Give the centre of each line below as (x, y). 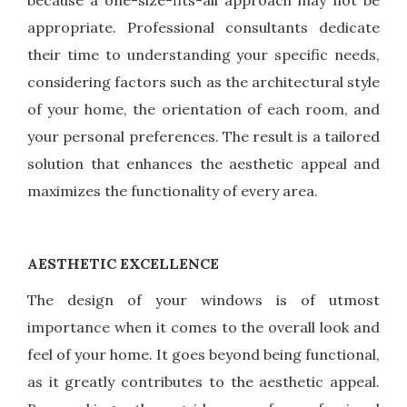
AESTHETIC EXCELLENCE (123, 264)
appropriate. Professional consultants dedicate (203, 28)
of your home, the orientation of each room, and (203, 109)
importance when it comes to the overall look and (203, 328)
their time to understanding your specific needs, (203, 55)
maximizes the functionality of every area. (173, 191)
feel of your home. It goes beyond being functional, (203, 355)
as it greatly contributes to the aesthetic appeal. (203, 382)
